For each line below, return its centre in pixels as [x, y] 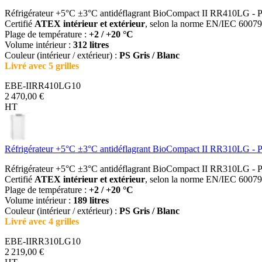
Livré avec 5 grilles [42, 65]
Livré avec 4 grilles [42, 221]
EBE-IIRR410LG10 [43, 85]
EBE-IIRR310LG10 [43, 241]
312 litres [91, 44]
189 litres [91, 200]
